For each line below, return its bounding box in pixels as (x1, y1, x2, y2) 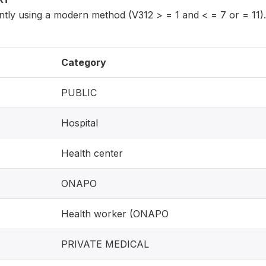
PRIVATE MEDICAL (61, 238, 149, 250)
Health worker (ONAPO (61, 208, 169, 220)
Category (61, 56, 106, 68)
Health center (61, 147, 123, 159)
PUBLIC (61, 87, 97, 99)
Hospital (61, 117, 98, 129)
